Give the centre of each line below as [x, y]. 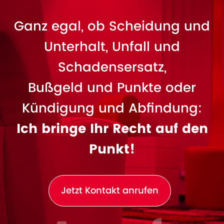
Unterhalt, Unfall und [112, 47]
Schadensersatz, [112, 68]
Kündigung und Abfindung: [112, 109]
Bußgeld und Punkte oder [112, 88]
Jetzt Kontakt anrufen [109, 191]
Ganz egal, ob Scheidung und [112, 27]
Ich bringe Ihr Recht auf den [112, 129]
